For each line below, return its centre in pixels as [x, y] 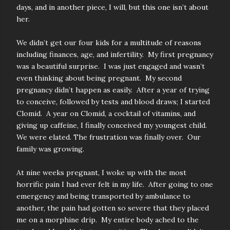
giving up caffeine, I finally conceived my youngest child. [113, 125]
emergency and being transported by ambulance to [103, 196]
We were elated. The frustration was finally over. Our [109, 137]
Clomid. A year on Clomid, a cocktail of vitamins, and [106, 113]
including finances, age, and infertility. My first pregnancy [115, 54]
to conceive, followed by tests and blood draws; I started [113, 102]
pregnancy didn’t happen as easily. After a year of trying [113, 90]
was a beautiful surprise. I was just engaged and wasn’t [111, 66]
